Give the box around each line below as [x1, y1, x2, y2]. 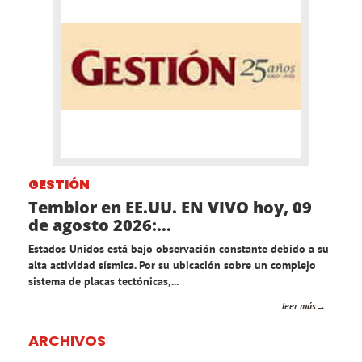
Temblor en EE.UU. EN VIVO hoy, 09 [28, 196, 312, 219]
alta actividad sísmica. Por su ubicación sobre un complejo [28, 258, 316, 273]
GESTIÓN [28, 175, 90, 195]
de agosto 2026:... [28, 214, 171, 237]
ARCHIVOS [28, 330, 106, 351]
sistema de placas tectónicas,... [28, 274, 179, 289]
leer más [282, 300, 316, 313]
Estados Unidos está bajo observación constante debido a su [28, 242, 329, 257]
